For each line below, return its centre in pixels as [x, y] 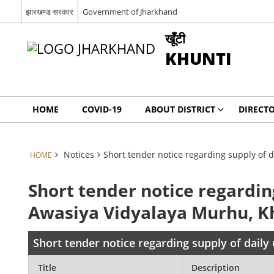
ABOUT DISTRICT [180, 109]
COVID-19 [102, 109]
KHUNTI [198, 58]
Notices [79, 154]
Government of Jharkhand [130, 11]
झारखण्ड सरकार [49, 11]
